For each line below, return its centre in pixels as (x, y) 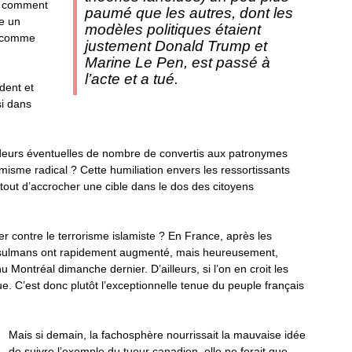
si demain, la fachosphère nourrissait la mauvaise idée (170, 335)
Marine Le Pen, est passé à (177, 62)
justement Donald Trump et (176, 46)
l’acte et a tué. (131, 79)
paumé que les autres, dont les (189, 13)
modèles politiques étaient (172, 29)
